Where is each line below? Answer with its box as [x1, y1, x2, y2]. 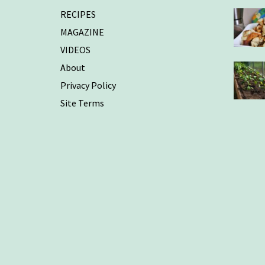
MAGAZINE [60, 26, 104, 38]
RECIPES [60, 8, 96, 21]
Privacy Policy [60, 79, 116, 92]
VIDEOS [60, 44, 91, 56]
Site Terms [60, 97, 104, 109]
